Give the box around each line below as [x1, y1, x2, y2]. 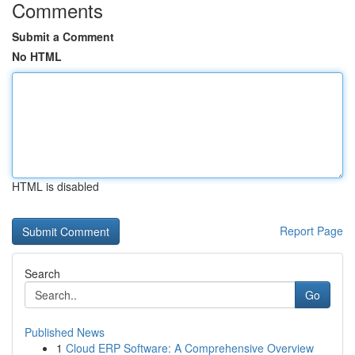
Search [25, 265, 60, 281]
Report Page [280, 223, 343, 239]
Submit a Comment [12, 29, 114, 44]
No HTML [12, 48, 62, 64]
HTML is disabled [12, 178, 99, 194]
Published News [25, 324, 105, 340]
